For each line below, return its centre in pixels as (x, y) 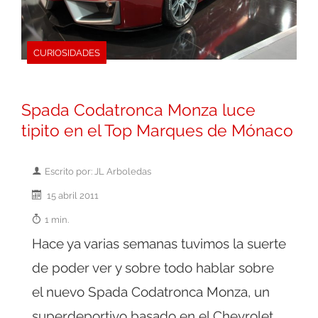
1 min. (57, 220)
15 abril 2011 (72, 196)
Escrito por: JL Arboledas (98, 171)
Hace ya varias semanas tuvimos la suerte (159, 244)
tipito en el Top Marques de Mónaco (157, 131)
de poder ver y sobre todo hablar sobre (153, 268)
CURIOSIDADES (67, 53)
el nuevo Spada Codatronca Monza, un (151, 292)
